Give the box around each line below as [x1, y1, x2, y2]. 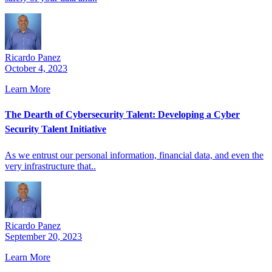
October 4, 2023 [5, 63, 67, 74]
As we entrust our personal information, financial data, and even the [5, 149, 263, 160]
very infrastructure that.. [5, 160, 96, 171]
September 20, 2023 [5, 231, 82, 242]
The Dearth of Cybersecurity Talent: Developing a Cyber [5, 109, 240, 120]
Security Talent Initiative [5, 124, 106, 135]
